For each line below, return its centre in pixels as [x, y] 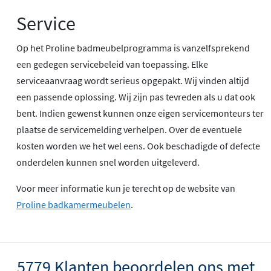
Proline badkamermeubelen [73, 204]
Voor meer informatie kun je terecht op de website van [126, 188]
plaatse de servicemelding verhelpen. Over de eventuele [129, 129]
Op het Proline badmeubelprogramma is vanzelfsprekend [133, 47]
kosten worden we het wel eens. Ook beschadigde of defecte [138, 145]
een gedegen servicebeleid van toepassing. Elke [112, 64]
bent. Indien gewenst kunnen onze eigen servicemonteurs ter [140, 113]
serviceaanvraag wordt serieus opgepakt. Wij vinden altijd [133, 80]
